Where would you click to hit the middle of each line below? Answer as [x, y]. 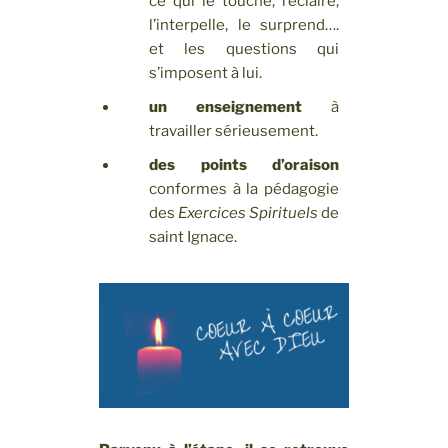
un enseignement [225, 107]
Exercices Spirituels [249, 213]
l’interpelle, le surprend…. [244, 25]
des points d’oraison [244, 165]
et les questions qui [244, 49]
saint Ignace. [192, 237]
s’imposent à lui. [205, 73]
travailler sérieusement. [233, 131]
